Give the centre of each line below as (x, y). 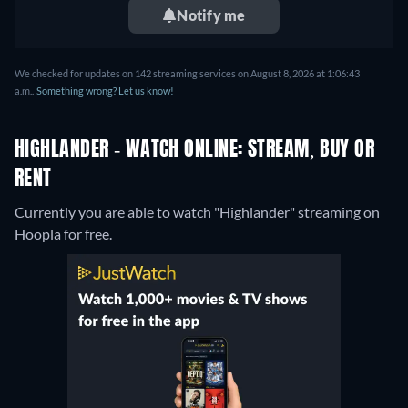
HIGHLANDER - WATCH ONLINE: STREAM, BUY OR (195, 151)
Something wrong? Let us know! (105, 91)
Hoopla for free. (63, 234)
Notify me (211, 15)
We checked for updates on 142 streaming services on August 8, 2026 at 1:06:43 (187, 74)
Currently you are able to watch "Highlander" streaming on (197, 212)
